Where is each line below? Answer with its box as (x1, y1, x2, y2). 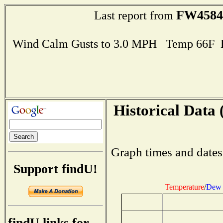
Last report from (94, 8, 176, 22)
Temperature (165, 182, 204, 191)
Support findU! (13, 161, 98, 176)
